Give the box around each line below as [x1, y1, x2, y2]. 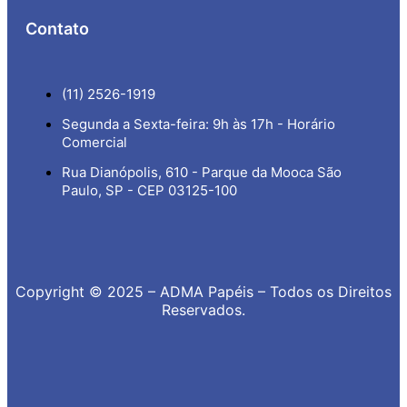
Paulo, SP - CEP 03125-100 [62, 182, 237, 200]
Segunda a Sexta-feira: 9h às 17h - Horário [62, 115, 335, 134]
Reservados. [162, 301, 245, 320]
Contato [25, 19, 89, 39]
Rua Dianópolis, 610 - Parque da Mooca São [62, 164, 342, 182]
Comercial [62, 134, 127, 152]
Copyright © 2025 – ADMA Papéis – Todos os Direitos [15, 283, 392, 302]
